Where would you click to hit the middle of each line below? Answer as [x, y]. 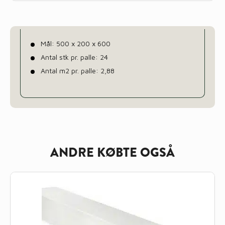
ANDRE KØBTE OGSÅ [113, 153]
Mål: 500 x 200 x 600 [76, 44]
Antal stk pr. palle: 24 [74, 57]
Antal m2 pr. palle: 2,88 [78, 71]
